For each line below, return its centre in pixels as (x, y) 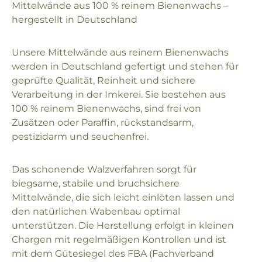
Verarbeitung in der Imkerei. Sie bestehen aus (119, 94)
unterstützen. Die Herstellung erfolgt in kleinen (123, 225)
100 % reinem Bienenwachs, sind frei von (106, 108)
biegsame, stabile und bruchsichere (96, 183)
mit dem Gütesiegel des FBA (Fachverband (113, 254)
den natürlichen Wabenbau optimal (96, 211)
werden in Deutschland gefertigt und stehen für (125, 66)
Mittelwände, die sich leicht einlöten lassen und (123, 197)
